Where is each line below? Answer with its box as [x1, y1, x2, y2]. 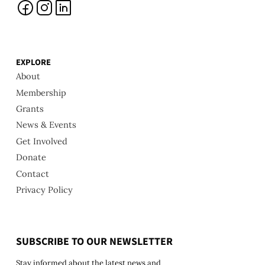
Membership [15, 86, 66, 98]
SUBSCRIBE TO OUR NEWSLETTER [15, 234, 173, 250]
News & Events [15, 119, 76, 131]
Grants [15, 103, 44, 115]
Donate [15, 151, 46, 163]
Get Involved [15, 135, 67, 147]
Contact [15, 167, 49, 179]
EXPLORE [15, 56, 51, 69]
